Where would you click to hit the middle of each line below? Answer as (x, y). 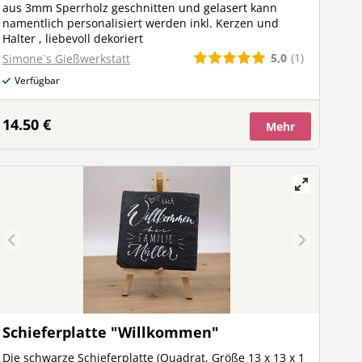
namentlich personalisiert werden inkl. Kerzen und (140, 23)
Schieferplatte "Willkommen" (110, 332)
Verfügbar (37, 81)
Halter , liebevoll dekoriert (72, 38)
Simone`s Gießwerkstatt (66, 58)
